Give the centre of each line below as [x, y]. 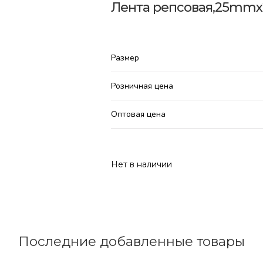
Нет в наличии [141, 164]
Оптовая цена [138, 114]
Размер [125, 58]
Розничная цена [142, 86]
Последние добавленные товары [131, 241]
